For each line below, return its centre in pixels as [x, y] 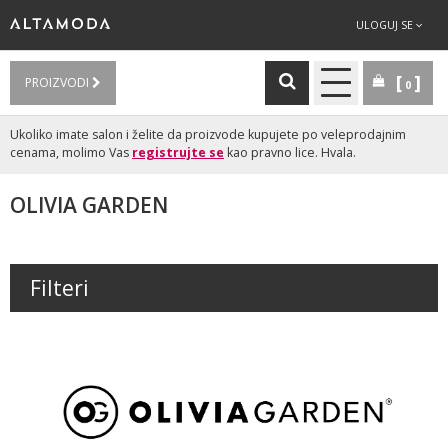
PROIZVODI [58, 82]
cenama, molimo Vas [71, 152]
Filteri [59, 288]
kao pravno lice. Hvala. [290, 152]
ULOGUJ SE [386, 25]
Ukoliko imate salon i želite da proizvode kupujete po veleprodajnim [208, 134]
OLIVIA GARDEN [89, 205]
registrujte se [178, 152]
